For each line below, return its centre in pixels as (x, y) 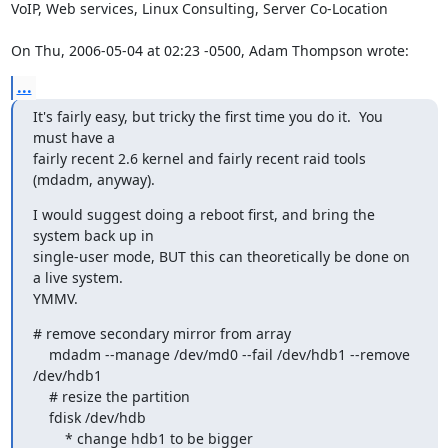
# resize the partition (40, 396)
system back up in (95, 235)
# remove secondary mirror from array (161, 333)
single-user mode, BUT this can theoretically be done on (221, 256)
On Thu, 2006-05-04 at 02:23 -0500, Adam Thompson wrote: (209, 50)
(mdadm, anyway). (93, 179)
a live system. (81, 277)
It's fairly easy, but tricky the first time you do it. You (207, 116)
